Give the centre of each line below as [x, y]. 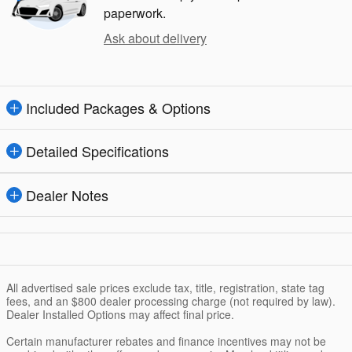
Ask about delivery [155, 38]
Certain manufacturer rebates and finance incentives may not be [166, 341]
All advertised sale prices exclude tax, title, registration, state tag [165, 288]
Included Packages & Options [118, 108]
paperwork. [135, 13]
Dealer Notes [67, 195]
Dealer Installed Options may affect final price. [120, 315]
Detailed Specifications [97, 151]
